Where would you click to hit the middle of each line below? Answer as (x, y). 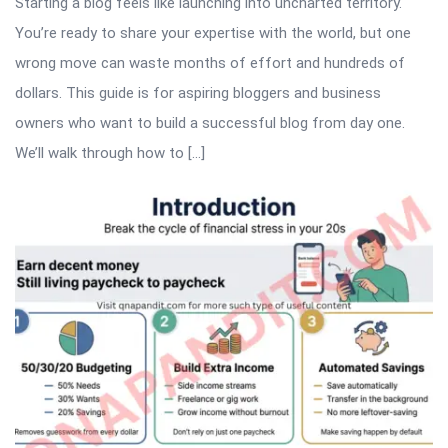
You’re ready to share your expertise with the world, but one (213, 32)
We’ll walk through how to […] (110, 152)
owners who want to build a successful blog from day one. (210, 122)
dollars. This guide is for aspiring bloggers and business (198, 92)
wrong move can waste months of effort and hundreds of (210, 62)
